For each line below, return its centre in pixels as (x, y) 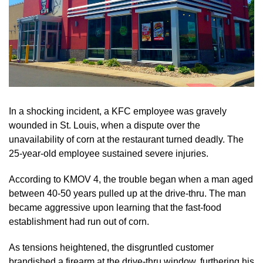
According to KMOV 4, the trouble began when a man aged (131, 179)
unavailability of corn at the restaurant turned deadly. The (126, 139)
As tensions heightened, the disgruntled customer (111, 247)
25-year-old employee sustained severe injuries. (109, 153)
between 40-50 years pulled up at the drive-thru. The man (127, 193)
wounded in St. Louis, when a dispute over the (104, 125)
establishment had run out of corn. (79, 221)
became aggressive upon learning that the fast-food (115, 207)
